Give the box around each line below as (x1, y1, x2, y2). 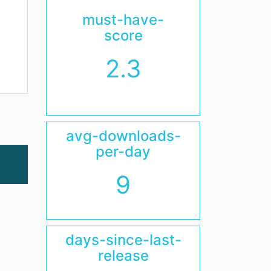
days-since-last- (65, 231, 181, 249)
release (97, 247, 149, 265)
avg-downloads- (65, 127, 181, 145)
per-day (96, 143, 151, 161)
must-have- (82, 11, 164, 29)
